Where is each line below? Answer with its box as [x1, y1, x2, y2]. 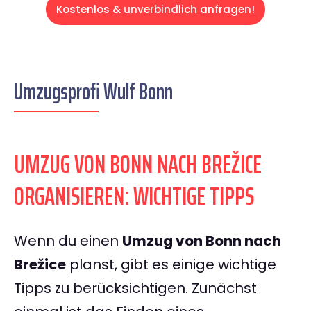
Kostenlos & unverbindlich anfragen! [56, 2, 255, 17]
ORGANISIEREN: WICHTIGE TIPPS [14, 176, 254, 217]
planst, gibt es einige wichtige [66, 255, 276, 275]
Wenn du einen [14, 231, 122, 251]
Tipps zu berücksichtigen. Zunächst [14, 278, 257, 299]
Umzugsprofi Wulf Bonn [14, 74, 173, 110]
